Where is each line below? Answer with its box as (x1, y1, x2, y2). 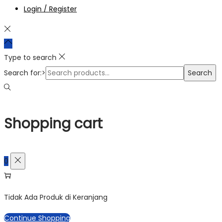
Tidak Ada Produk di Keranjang (4, 192, 108, 203)
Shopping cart (4, 113, 103, 133)
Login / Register (24, 3, 77, 14)
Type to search (4, 52, 56, 62)
